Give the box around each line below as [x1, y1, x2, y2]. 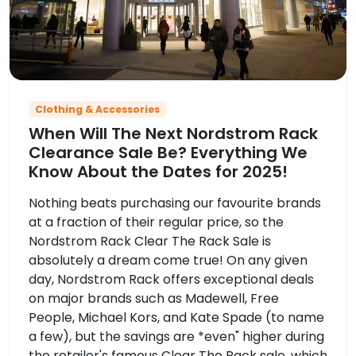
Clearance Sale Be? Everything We [29, 141, 308, 164]
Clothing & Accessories [34, 102, 160, 116]
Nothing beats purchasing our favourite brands [29, 193, 321, 212]
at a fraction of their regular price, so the [29, 212, 284, 231]
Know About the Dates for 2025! [29, 160, 288, 183]
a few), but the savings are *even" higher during [29, 327, 324, 346]
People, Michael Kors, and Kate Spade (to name [29, 308, 324, 327]
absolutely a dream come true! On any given [29, 250, 308, 269]
